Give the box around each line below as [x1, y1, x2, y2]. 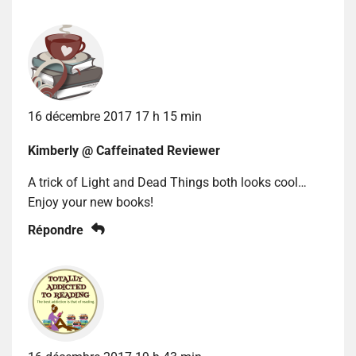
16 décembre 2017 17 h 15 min [28, 108, 202, 124]
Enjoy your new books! [28, 194, 153, 210]
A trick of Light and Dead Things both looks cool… [28, 174, 307, 190]
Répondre [28, 222, 83, 238]
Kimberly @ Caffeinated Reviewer [28, 142, 220, 158]
